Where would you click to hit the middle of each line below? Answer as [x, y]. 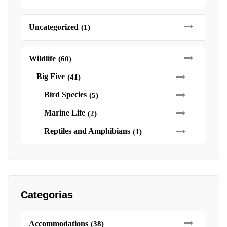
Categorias [47, 195]
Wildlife [42, 59]
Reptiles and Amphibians [87, 131]
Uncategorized [54, 27]
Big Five [51, 76]
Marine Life [65, 113]
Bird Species [65, 94]
